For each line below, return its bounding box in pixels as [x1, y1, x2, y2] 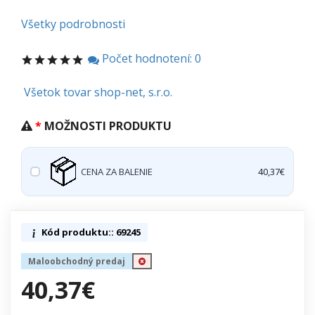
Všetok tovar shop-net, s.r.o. [24, 84, 172, 101]
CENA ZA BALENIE [81, 165, 153, 178]
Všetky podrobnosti [21, 16, 125, 32]
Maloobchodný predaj [28, 255, 125, 268]
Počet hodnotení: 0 [99, 51, 201, 67]
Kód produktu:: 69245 [39, 226, 141, 239]
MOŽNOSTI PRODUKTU [44, 118, 172, 134]
